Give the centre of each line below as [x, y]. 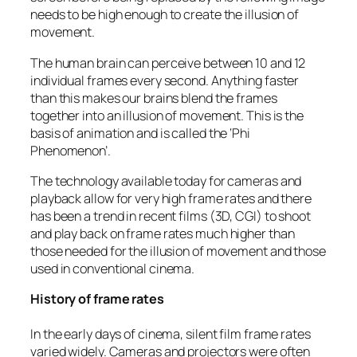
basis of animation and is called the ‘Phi [140, 133]
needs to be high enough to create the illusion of [165, 15]
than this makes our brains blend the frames [154, 98]
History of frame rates [97, 299]
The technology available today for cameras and [166, 180]
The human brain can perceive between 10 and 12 [168, 63]
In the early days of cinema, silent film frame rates [171, 334]
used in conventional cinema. [113, 268]
